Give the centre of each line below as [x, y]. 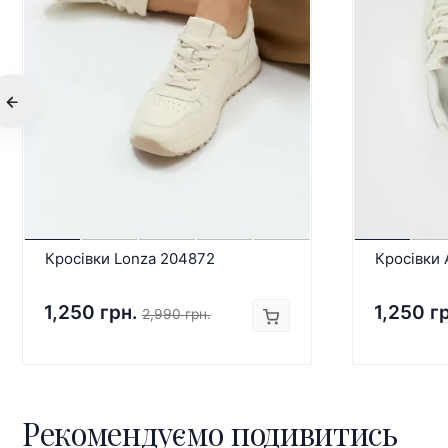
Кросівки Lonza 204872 [129, 259]
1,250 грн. [90, 313]
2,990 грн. [176, 314]
